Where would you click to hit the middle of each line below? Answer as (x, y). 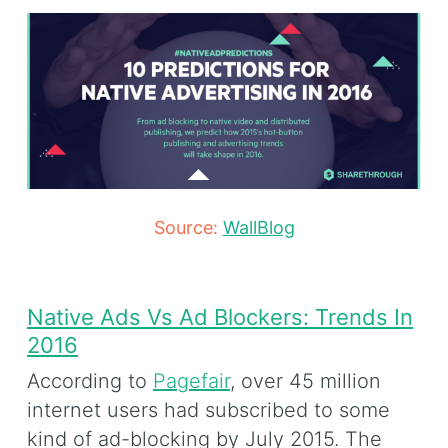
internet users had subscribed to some (208, 409)
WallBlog (258, 227)
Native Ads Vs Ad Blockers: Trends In (220, 317)
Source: (188, 227)
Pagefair (191, 380)
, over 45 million (305, 380)
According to (90, 380)
